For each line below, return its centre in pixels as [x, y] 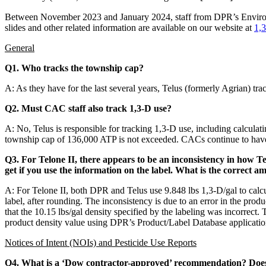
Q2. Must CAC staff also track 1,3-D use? [88, 108]
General [20, 47]
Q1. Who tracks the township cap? [74, 68]
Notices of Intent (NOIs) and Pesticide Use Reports [101, 242]
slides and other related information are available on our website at [129, 27]
